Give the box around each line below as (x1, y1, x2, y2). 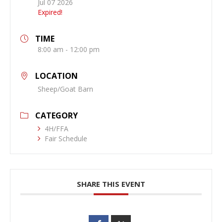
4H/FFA (45, 124, 68, 134)
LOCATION (35, 70, 78, 82)
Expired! (38, 7, 62, 17)
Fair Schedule (45, 134, 87, 144)
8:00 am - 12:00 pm (38, 45, 100, 55)
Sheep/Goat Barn (38, 84, 93, 94)
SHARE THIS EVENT (77, 179, 145, 189)
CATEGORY (35, 110, 78, 121)
